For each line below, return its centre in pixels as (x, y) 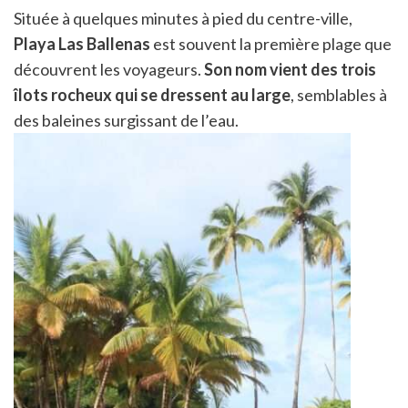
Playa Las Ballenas (82, 43)
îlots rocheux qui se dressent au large (152, 94)
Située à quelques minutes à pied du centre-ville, (183, 18)
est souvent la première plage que (271, 43)
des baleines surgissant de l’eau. (126, 120)
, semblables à (339, 94)
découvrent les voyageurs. (109, 69)
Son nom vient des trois (290, 69)
